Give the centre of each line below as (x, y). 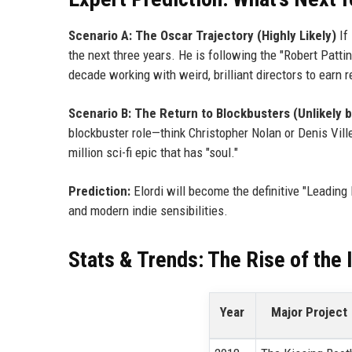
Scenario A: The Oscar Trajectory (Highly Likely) (202, 36)
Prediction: (99, 191)
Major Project (309, 312)
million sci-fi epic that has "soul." (153, 153)
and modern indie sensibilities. (148, 211)
